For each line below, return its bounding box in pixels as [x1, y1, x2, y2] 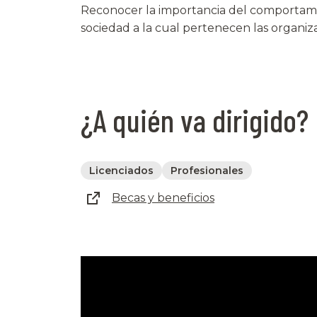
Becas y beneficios [112, 191, 214, 205]
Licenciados [89, 163, 154, 177]
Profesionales [171, 163, 243, 177]
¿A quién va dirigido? [81, 100, 309, 139]
